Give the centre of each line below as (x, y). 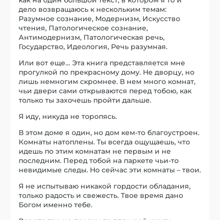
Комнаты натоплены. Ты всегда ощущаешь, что (105, 142)
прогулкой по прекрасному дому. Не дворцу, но (107, 72)
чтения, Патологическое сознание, (83, 28)
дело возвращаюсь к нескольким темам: (93, 10)
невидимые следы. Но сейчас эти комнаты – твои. (110, 170)
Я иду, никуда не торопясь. (68, 117)
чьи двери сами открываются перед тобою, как (105, 91)
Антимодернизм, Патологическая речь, (92, 38)
